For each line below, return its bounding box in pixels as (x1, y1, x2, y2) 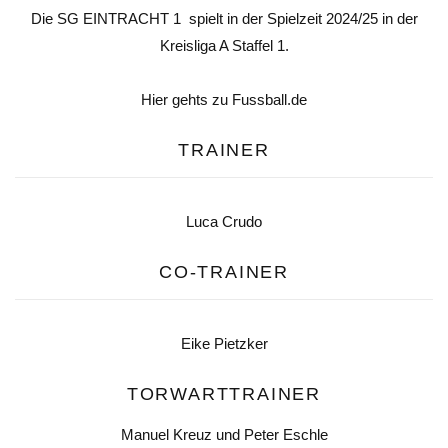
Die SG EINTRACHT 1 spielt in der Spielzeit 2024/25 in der (30, 10, 418, 28)
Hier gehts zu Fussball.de (141, 91, 307, 109)
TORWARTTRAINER (126, 384, 322, 405)
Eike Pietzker (180, 335, 268, 353)
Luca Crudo (186, 213, 262, 231)
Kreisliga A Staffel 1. (159, 37, 289, 55)
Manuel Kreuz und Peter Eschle (120, 426, 328, 444)
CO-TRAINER (159, 262, 289, 283)
